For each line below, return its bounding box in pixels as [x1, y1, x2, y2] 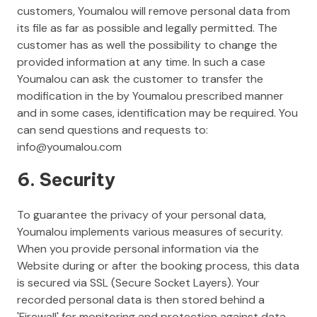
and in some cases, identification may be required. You [17, 105, 298, 120]
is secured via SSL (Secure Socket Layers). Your [17, 275, 260, 290]
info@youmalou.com [17, 139, 122, 154]
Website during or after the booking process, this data [17, 258, 299, 273]
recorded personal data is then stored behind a [17, 292, 265, 307]
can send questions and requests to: [17, 122, 208, 137]
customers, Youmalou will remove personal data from [17, 3, 290, 18]
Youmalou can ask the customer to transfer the [17, 71, 263, 86]
